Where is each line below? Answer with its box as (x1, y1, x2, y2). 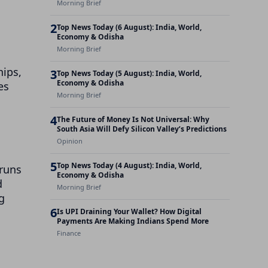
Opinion (57, 136, 83, 145)
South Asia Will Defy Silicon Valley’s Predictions (57, 124, 227, 134)
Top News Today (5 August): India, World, (57, 68, 202, 78)
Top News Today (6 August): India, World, (57, 22, 202, 32)
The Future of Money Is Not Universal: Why (57, 114, 209, 124)
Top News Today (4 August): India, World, (57, 160, 202, 170)
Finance (57, 229, 81, 237)
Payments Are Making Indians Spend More (57, 216, 209, 226)
